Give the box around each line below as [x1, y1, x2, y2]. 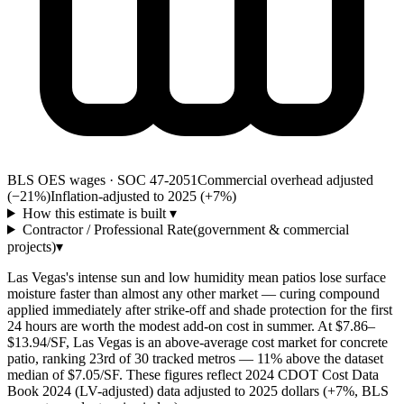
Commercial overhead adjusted [197, 171, 373, 188]
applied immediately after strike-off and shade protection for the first [7, 301, 392, 317]
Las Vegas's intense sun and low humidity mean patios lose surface [7, 269, 386, 285]
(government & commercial [192, 221, 349, 237]
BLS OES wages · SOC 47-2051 [7, 171, 197, 188]
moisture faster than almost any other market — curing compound [7, 285, 380, 301]
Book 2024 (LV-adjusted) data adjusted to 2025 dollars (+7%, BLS [7, 382, 389, 399]
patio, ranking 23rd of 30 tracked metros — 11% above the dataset [7, 350, 383, 366]
